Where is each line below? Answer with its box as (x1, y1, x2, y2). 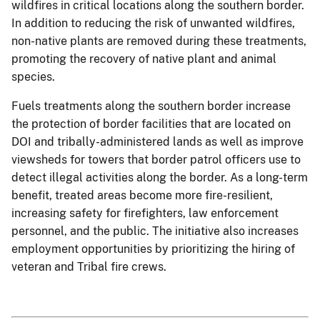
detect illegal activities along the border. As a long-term (11, 171, 308, 185)
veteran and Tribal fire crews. (11, 260, 166, 274)
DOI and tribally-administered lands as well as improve (11, 135, 304, 149)
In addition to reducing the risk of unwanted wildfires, (11, 16, 295, 31)
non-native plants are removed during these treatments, (11, 34, 306, 49)
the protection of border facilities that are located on (11, 117, 291, 131)
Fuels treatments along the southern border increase (11, 99, 291, 114)
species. (11, 70, 58, 84)
